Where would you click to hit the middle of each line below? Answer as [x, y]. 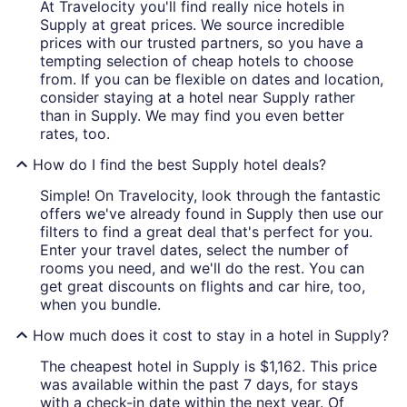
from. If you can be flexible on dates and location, [212, 79]
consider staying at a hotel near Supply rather [198, 98]
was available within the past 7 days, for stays [199, 385]
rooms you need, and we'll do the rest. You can [202, 268]
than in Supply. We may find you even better [192, 116]
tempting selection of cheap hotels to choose [197, 61]
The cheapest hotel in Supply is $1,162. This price [208, 367]
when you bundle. [100, 305]
